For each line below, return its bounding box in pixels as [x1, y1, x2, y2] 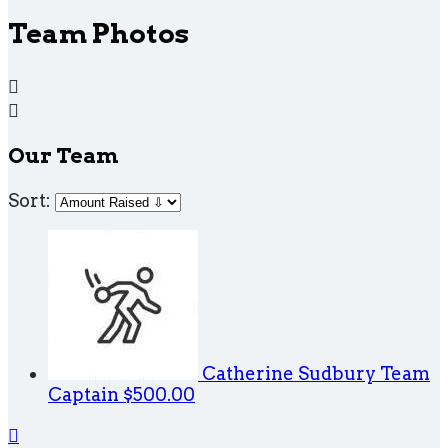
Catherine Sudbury [202, 362, 380, 384]
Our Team [8, 142, 119, 168]
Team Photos [8, 17, 189, 51]
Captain [48, 383, 119, 405]
